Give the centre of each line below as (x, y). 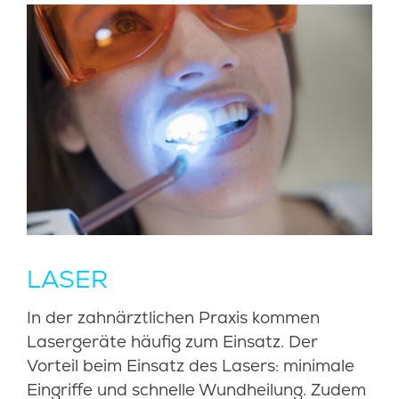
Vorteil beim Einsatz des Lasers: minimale (191, 365)
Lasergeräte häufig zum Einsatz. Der (172, 341)
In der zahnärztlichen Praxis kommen (173, 317)
